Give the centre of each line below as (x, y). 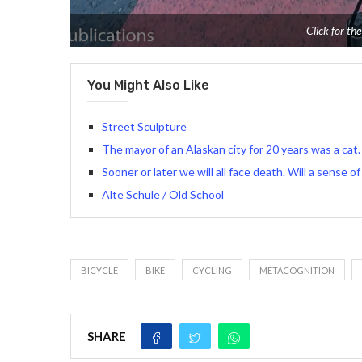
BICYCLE (99, 271)
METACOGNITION (297, 271)
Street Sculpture (144, 127)
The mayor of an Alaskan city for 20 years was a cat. (231, 149)
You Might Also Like (148, 86)
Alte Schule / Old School (163, 195)
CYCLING (212, 271)
